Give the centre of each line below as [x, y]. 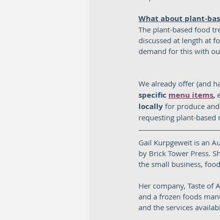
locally [151, 106]
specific [153, 95]
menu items [191, 95]
